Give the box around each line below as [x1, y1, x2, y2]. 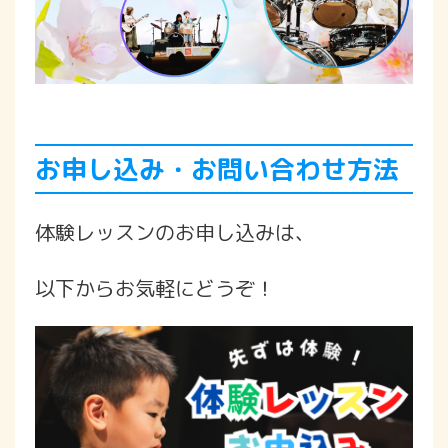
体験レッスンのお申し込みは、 [35, 218, 315, 247]
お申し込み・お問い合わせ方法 [35, 151, 399, 188]
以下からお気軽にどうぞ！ [35, 274, 275, 303]
